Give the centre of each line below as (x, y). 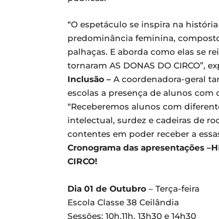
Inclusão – (90, 79)
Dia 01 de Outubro (107, 189)
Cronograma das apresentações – (139, 148)
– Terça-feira (173, 189)
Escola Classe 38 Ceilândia (123, 202)
